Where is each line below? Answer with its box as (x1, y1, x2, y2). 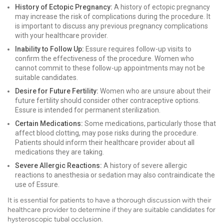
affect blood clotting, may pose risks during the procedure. (15, 129, 198, 137)
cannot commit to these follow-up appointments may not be (15, 64, 205, 72)
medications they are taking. (15, 148, 104, 156)
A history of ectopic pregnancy (112, 3, 210, 11)
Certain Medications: (15, 119, 83, 127)
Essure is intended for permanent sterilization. (15, 106, 160, 114)
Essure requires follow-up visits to (84, 45, 191, 53)
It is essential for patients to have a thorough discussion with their (7, 196, 211, 204)
